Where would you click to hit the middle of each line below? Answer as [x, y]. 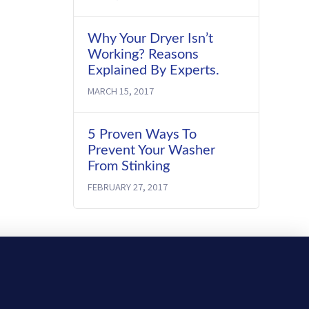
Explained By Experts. [154, 70]
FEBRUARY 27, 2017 [128, 187]
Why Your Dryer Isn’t [151, 38]
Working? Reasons [143, 54]
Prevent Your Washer [152, 150]
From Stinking [129, 166]
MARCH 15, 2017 [121, 91]
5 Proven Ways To [142, 134]
